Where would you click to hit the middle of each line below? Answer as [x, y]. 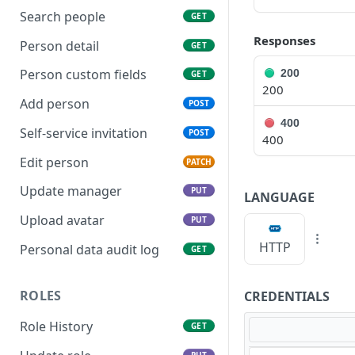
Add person [55, 104]
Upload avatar [62, 221]
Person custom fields [83, 75]
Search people [63, 17]
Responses [284, 40]
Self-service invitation [84, 133]
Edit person [54, 162]
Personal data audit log [90, 249]
